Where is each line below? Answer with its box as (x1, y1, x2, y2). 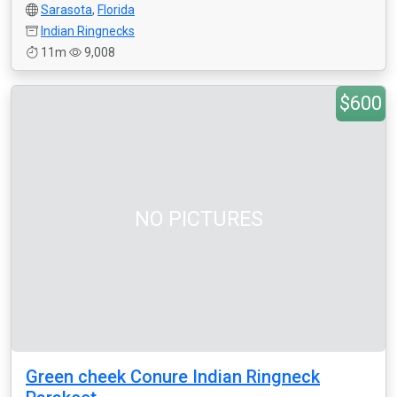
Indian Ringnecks (41, 24, 135, 38)
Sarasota (41, 3, 92, 17)
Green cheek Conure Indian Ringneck (26, 366, 320, 387)
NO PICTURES (134, 206, 263, 231)
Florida (97, 3, 135, 17)
